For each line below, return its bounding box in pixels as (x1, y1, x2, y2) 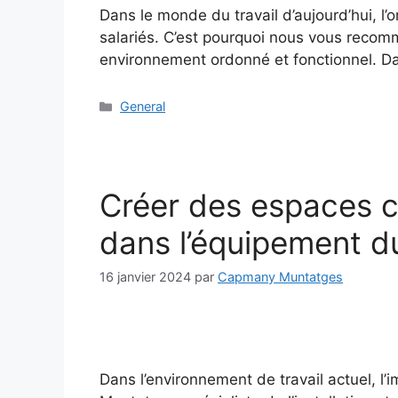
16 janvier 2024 (99, 269, 191, 285)
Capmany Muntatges (218, 269, 343, 285)
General (120, 99, 166, 115)
